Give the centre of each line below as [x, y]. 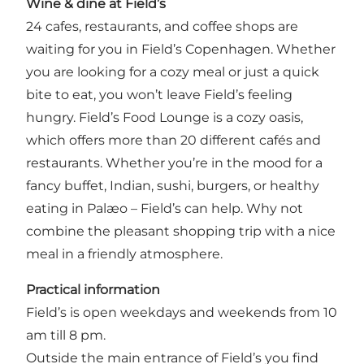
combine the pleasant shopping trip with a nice [181, 231]
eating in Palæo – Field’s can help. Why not [165, 208]
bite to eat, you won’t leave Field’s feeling [159, 94]
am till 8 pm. [66, 335]
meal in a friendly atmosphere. [124, 253]
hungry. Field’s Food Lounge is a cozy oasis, [165, 117]
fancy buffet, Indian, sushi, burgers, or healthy [173, 185]
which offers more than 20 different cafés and [173, 140]
